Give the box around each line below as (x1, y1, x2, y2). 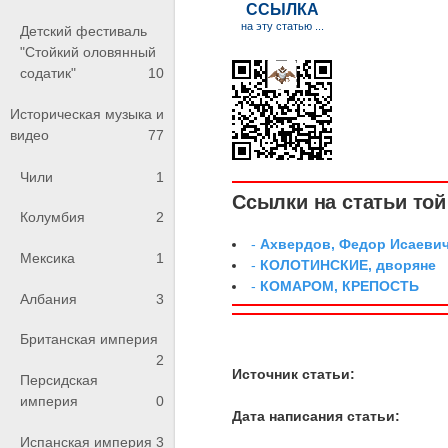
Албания (20, 290, 77, 307)
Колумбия (20, 209, 85, 226)
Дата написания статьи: (232, 407, 401, 424)
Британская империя (20, 331, 158, 348)
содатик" (20, 64, 76, 81)
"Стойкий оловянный (20, 43, 156, 60)
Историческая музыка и (10, 106, 164, 123)
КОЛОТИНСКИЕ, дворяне (260, 256, 437, 273)
